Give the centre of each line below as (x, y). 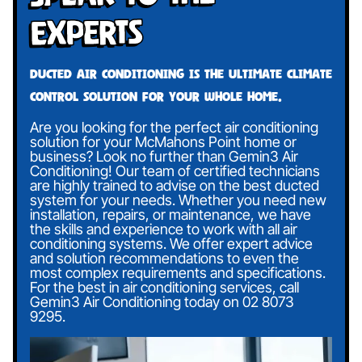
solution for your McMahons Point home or (163, 142)
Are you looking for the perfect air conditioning (174, 128)
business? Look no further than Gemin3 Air (164, 157)
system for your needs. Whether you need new (178, 200)
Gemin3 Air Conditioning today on (136, 302)
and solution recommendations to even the (164, 259)
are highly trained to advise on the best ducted (175, 186)
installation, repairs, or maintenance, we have (170, 215)
